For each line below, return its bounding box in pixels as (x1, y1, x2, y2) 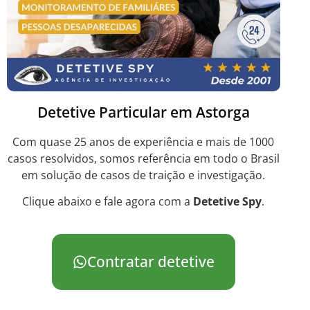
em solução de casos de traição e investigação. (21, 167, 266, 183)
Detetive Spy (193, 194, 262, 210)
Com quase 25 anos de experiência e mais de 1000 (12, 134, 275, 149)
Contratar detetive (93, 253, 206, 271)
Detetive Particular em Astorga (37, 102, 250, 122)
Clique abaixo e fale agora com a (22, 194, 194, 210)
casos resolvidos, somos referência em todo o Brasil (7, 150, 280, 166)
